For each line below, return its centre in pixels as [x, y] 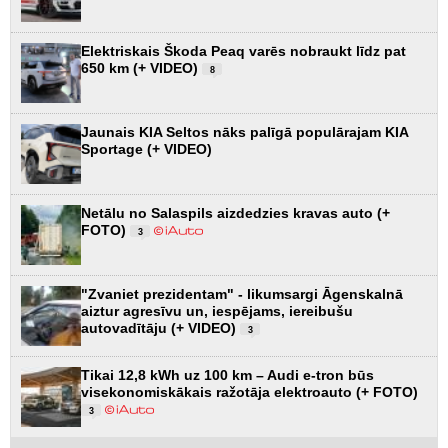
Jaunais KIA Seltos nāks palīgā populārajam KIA [244, 131]
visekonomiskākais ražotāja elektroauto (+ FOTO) [249, 391]
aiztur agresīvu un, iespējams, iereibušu [217, 310]
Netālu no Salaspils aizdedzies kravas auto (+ [235, 212]
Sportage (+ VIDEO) [146, 148]
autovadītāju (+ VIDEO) [160, 327]
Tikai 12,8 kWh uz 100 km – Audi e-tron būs [227, 374]
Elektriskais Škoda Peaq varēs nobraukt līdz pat [243, 50]
